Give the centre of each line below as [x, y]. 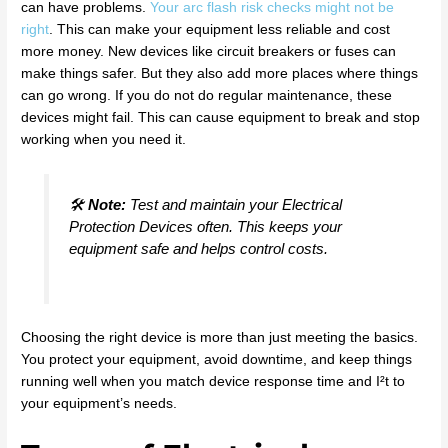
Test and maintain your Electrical [233, 204]
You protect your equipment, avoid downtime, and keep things [217, 359]
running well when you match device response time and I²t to [213, 381]
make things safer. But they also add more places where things [220, 74]
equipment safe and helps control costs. [198, 248]
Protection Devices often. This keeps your [205, 226]
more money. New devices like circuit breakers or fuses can [209, 52]
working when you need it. [104, 140]
